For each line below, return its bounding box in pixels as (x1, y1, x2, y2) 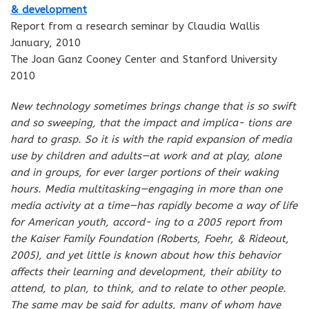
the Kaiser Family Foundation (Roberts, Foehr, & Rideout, (10, 232, 289, 245)
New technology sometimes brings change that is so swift (10, 99, 296, 112)
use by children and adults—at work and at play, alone (10, 149, 281, 162)
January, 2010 (10, 36, 81, 49)
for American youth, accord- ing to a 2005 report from (10, 215, 282, 228)
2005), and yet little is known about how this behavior (10, 248, 281, 261)
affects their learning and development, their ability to (10, 265, 281, 278)
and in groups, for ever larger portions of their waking (10, 166, 279, 179)
